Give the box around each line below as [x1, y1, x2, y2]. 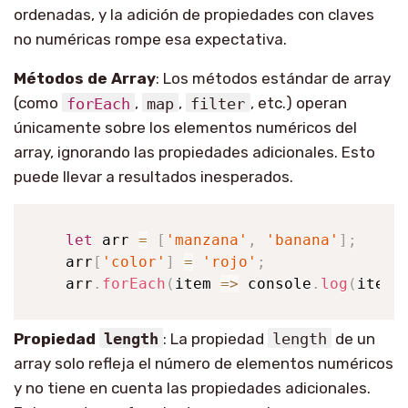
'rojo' [202, 252, 258, 270]
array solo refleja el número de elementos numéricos [14, 353, 393, 372]
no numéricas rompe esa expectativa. [14, 30, 287, 49]
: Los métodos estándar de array [156, 69, 391, 88]
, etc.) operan [250, 94, 347, 113]
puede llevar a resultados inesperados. [14, 168, 293, 187]
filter [190, 94, 246, 113]
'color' [102, 252, 167, 270]
